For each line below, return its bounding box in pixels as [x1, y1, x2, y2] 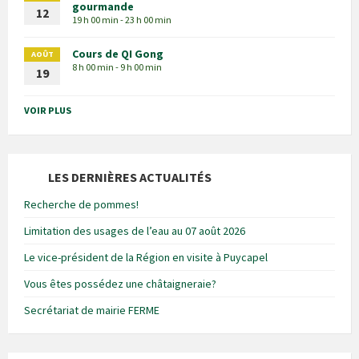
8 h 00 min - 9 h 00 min [72, 61, 162, 73]
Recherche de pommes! [24, 197, 139, 212]
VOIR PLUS [24, 104, 71, 116]
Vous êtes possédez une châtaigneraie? [24, 276, 216, 291]
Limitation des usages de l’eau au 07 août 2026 [24, 224, 245, 238]
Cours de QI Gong [72, 46, 163, 61]
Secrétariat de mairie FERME [24, 303, 159, 317]
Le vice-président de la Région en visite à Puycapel [24, 250, 268, 264]
